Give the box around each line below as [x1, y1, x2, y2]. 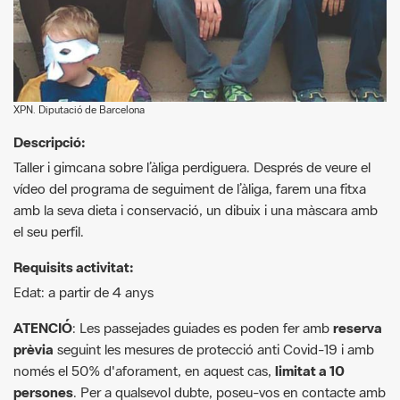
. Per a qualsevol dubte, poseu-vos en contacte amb [73, 318, 386, 337]
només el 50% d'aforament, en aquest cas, [13, 296, 275, 315]
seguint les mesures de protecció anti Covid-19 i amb [54, 275, 374, 294]
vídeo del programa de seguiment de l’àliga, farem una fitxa [13, 114, 366, 133]
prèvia [13, 275, 54, 294]
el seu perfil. [13, 157, 84, 176]
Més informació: [13, 375, 116, 394]
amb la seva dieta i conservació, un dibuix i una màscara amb [13, 136, 378, 154]
